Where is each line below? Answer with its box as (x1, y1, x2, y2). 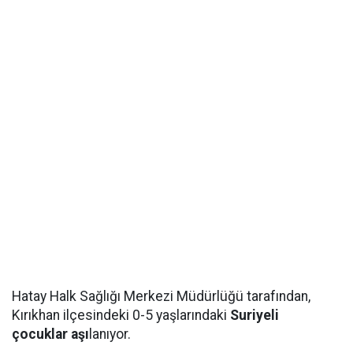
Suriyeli (227, 307, 279, 323)
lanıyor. (89, 326, 131, 342)
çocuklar (12, 326, 68, 342)
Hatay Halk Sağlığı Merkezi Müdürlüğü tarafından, (12, 288, 310, 304)
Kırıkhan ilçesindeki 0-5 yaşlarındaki (12, 307, 227, 323)
